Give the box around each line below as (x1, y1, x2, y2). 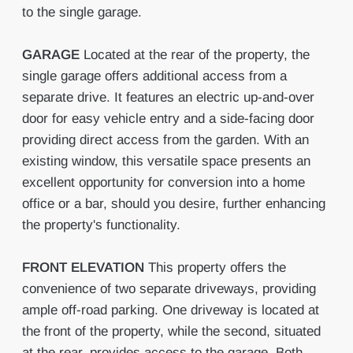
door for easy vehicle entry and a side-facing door (21, 111, 314, 126)
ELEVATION (70, 260, 144, 275)
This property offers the (147, 260, 286, 275)
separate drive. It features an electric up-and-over (21, 90, 314, 105)
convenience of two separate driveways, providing (21, 281, 316, 296)
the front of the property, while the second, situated (21, 324, 321, 339)
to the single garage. (21, 5, 142, 20)
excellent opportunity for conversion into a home (21, 175, 305, 190)
